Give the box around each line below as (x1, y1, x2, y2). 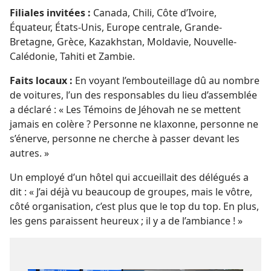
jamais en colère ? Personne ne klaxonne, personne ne (10, 117, 258, 131)
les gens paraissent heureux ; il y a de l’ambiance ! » (10, 214, 243, 227)
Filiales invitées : (10, 6, 91, 19)
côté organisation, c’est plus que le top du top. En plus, (10, 200, 259, 213)
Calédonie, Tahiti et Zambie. (10, 50, 135, 63)
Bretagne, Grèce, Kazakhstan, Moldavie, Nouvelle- (10, 35, 237, 48)
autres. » (10, 146, 49, 160)
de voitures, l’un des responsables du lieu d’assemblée (10, 88, 257, 102)
